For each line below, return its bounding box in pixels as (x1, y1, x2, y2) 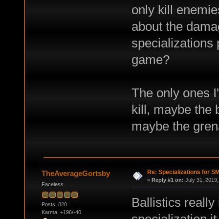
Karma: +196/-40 (41, 209, 81, 215)
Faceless (41, 181, 64, 188)
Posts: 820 (41, 201, 67, 207)
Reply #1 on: (151, 177, 184, 183)
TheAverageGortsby (42, 169, 110, 178)
